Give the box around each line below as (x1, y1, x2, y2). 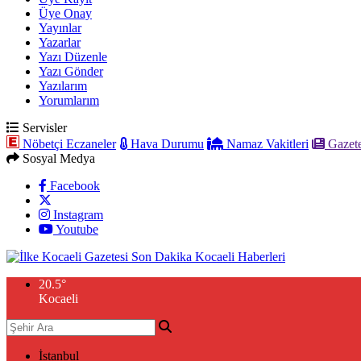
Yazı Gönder (39, 64, 103, 78)
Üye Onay (39, 6, 92, 20)
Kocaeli (39, 292, 78, 305)
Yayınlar (39, 21, 81, 35)
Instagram (50, 208, 103, 222)
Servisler (19, 121, 67, 135)
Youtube (53, 222, 98, 236)
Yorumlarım (39, 93, 99, 107)
